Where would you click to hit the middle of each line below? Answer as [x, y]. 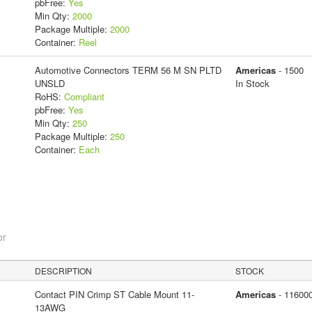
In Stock [252, 84]
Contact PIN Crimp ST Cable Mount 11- [114, 295]
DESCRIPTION [64, 271]
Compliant [84, 97]
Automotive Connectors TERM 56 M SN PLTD [128, 70]
